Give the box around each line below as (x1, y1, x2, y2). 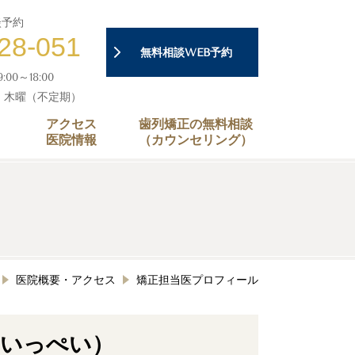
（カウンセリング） (139, 132, 253, 147)
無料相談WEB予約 (129, 45, 243, 59)
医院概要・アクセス (16, 273, 116, 287)
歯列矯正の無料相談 (139, 116, 253, 132)
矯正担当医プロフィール (136, 273, 258, 287)
